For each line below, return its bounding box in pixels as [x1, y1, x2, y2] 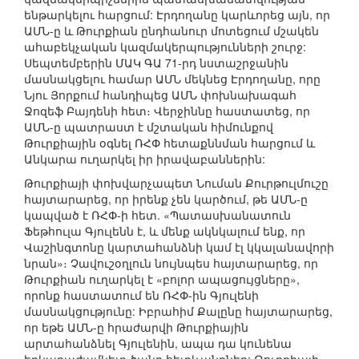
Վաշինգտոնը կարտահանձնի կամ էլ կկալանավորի [24, 239, 334, 256]
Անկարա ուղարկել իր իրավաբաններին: [24, 151, 265, 167]
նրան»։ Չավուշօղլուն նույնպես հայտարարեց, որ [24, 255, 318, 272]
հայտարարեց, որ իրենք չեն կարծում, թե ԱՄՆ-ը [24, 191, 308, 208]
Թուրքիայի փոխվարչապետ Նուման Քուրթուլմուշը [24, 175, 329, 192]
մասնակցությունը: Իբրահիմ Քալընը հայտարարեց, [24, 303, 333, 320]
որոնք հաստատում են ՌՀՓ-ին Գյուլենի [24, 287, 259, 304]
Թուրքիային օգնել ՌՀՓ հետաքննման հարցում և [24, 135, 315, 151]
